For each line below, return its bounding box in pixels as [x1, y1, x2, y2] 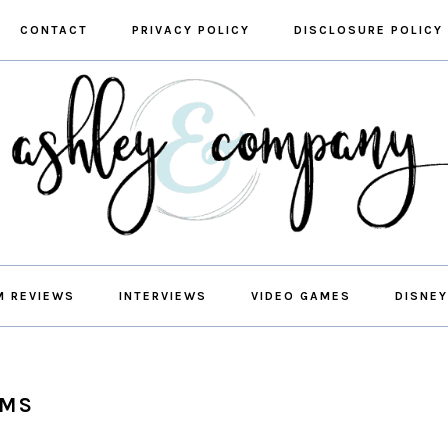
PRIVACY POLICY [132, 23, 250, 37]
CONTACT [20, 23, 88, 37]
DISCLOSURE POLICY [294, 23, 443, 37]
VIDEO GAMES [251, 289, 351, 303]
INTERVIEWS [119, 289, 207, 303]
